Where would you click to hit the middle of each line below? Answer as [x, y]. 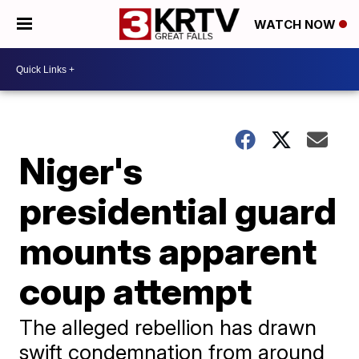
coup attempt [136, 291]
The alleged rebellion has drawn [168, 327]
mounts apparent [168, 251]
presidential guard [178, 211]
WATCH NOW [296, 25]
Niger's [81, 171]
